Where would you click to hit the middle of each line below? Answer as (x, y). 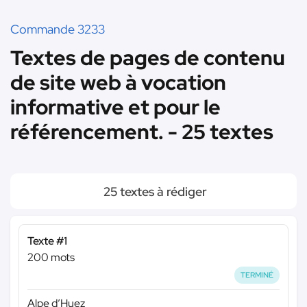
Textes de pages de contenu (148, 58)
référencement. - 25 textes (142, 132)
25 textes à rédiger (153, 192)
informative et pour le (115, 107)
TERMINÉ (257, 275)
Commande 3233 (58, 29)
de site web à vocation (118, 82)
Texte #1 (47, 241)
